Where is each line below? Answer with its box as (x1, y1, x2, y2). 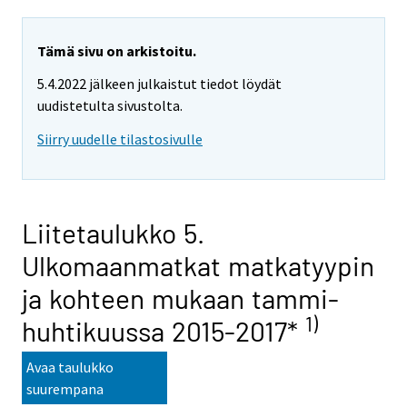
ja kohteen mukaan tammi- (22, 282, 339, 315)
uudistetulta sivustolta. (37, 96, 183, 115)
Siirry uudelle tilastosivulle (37, 130, 203, 149)
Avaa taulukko (26, 358, 114, 377)
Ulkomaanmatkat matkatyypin (22, 249, 374, 283)
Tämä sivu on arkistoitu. (37, 41, 196, 60)
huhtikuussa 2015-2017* (22, 314, 305, 348)
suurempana (26, 380, 104, 399)
